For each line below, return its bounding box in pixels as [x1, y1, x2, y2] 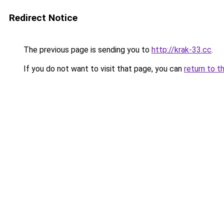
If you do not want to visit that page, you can [21, 64, 184, 73]
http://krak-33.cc [151, 45, 211, 54]
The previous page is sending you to [21, 45, 151, 54]
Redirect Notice [9, 12, 77, 23]
